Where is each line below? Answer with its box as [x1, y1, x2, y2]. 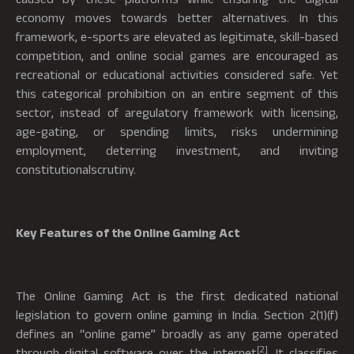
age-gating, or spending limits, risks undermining [16, 123, 338, 138]
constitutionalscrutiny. [16, 161, 136, 176]
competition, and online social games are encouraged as [16, 47, 338, 62]
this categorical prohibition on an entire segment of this [16, 85, 338, 100]
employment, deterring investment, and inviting [16, 142, 338, 157]
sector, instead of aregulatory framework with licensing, [16, 104, 338, 119]
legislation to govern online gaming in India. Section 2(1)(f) [16, 307, 338, 322]
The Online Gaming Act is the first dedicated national [16, 288, 338, 303]
